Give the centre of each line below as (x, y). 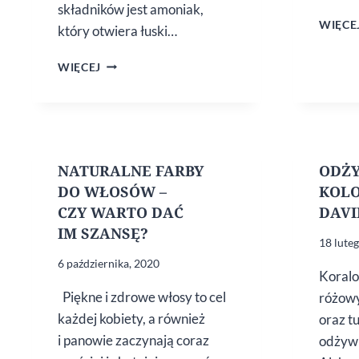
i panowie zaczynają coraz (133, 340)
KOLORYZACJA (143, 79)
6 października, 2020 (109, 263)
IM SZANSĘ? (103, 233)
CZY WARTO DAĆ (121, 212)
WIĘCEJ (80, 67)
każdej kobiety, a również (131, 318)
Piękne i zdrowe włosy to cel (142, 296)
